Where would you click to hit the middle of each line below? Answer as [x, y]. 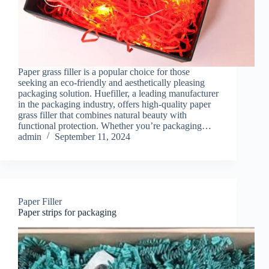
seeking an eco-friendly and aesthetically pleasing [111, 82]
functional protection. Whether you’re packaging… [115, 125]
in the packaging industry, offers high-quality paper [114, 104]
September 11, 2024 [92, 136]
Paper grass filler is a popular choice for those [104, 71]
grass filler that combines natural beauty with [102, 115]
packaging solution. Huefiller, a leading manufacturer [118, 93]
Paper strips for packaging [67, 212]
